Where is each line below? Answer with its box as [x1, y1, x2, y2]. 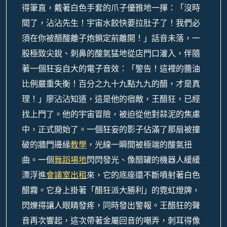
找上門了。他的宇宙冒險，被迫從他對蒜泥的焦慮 [22, 108, 200, 120]
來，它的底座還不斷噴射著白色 [87, 169, 200, 181]
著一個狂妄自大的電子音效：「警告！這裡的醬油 [22, 63, 200, 74]
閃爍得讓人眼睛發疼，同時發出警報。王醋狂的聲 [22, 200, 200, 211]
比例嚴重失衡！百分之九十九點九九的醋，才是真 [22, 78, 200, 90]
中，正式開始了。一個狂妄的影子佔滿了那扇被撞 [22, 124, 200, 135]
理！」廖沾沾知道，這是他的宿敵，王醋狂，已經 [22, 93, 200, 105]
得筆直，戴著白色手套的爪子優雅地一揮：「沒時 [22, 2, 200, 14]
